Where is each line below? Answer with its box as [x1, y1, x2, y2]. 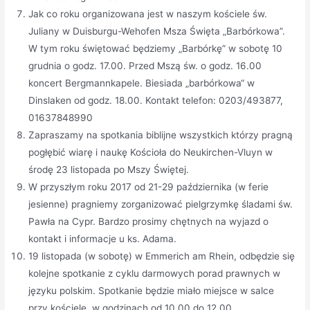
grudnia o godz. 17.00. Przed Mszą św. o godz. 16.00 [28, 60, 262, 72]
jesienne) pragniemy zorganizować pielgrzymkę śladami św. [28, 199, 293, 210]
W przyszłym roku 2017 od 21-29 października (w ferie [28, 181, 269, 193]
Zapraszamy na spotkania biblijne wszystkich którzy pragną [28, 129, 293, 141]
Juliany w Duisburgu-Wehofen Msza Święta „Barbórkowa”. [28, 26, 286, 37]
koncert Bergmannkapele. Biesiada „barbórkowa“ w [28, 77, 255, 89]
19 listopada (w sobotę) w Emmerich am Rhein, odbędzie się [28, 250, 295, 262]
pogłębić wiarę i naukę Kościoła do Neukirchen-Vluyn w [28, 147, 273, 158]
